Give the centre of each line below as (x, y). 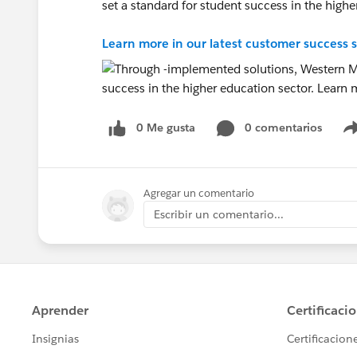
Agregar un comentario (199, 193)
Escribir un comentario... (219, 214)
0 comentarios (283, 127)
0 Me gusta (166, 127)
